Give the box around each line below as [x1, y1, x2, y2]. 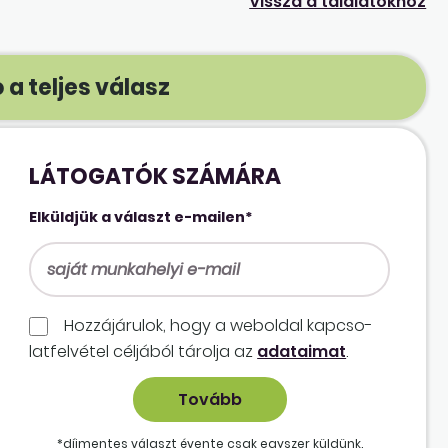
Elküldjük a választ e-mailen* [29, 206, 254, 227]
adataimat [257, 340, 347, 364]
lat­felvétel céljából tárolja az [29, 340, 258, 364]
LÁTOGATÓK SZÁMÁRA [29, 160, 282, 192]
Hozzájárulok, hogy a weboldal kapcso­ [59, 313, 373, 337]
